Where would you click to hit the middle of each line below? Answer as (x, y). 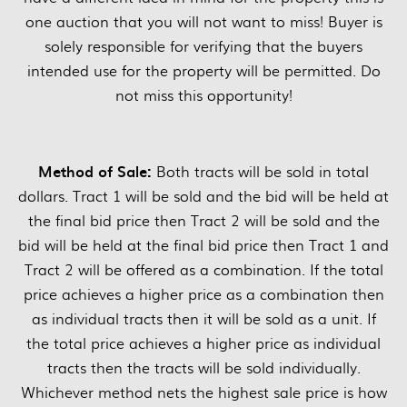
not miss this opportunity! (203, 95)
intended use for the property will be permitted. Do (203, 71)
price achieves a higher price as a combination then (203, 294)
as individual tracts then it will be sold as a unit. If (203, 319)
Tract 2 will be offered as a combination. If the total (203, 270)
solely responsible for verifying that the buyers (203, 46)
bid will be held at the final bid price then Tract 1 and (203, 245)
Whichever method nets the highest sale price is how (203, 392)
